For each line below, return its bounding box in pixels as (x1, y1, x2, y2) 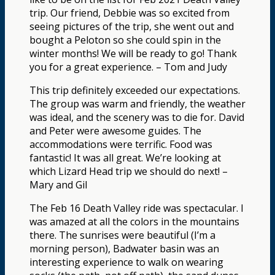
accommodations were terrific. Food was (29, 137, 212, 151)
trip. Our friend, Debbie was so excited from (29, 6, 230, 20)
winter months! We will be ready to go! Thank (29, 46, 237, 60)
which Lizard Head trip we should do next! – (29, 164, 228, 178)
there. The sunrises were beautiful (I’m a (29, 228, 215, 242)
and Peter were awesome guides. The (29, 123, 201, 137)
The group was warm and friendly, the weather (29, 96, 246, 110)
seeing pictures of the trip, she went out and (29, 19, 234, 33)
